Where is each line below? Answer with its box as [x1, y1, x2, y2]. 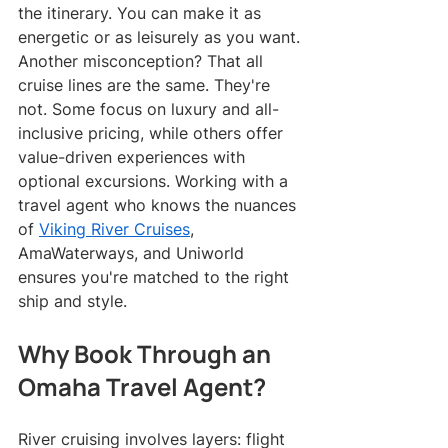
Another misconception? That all [18, 50, 268, 71]
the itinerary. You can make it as [18, 2, 266, 23]
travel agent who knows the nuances [18, 194, 301, 215]
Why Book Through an [18, 336, 276, 370]
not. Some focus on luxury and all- [18, 98, 279, 119]
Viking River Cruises [39, 218, 190, 239]
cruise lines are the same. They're [18, 74, 275, 95]
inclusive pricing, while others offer [18, 122, 288, 143]
